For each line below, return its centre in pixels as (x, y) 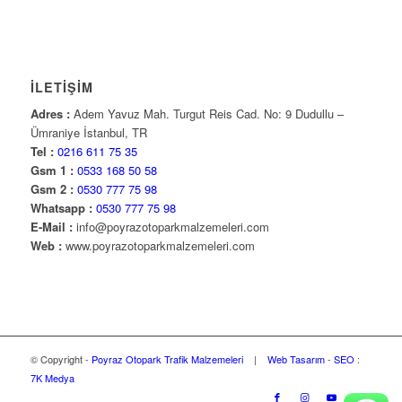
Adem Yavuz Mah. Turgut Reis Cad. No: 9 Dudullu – (206, 113)
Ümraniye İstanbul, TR (88, 132)
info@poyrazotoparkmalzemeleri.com (170, 226)
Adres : (50, 113)
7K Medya (52, 377)
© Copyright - (61, 358)
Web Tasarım (296, 358)
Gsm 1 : (52, 170)
